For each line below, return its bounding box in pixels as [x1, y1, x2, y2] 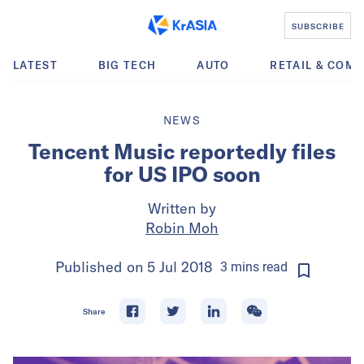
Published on [54, 258, 147, 276]
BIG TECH [97, 58, 157, 71]
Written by [148, 199, 216, 218]
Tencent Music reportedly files [28, 138, 336, 165]
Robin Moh [145, 219, 219, 237]
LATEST [13, 58, 58, 71]
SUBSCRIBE [291, 20, 344, 31]
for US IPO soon [103, 161, 261, 188]
